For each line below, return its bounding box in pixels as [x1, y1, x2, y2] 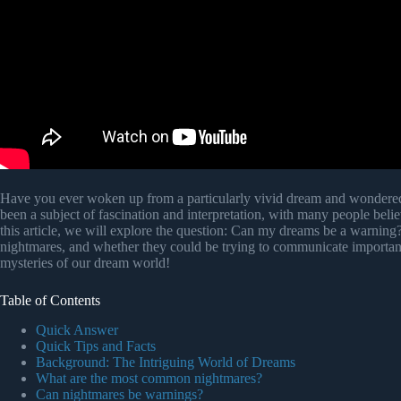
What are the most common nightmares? [36, 371, 262, 387]
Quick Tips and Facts [36, 338, 156, 354]
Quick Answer [36, 322, 118, 338]
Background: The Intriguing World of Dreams [36, 354, 295, 371]
